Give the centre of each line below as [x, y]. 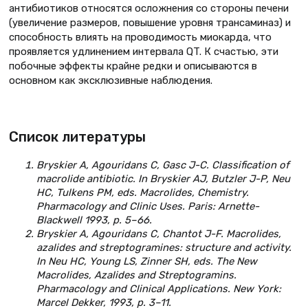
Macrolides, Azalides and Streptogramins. [136, 275]
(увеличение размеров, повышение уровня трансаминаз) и [150, 23]
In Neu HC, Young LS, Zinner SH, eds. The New [147, 262]
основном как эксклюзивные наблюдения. [111, 81]
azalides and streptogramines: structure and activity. [164, 248]
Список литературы [77, 137]
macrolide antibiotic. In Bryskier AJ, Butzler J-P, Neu [163, 179]
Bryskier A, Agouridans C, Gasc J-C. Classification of [163, 165]
